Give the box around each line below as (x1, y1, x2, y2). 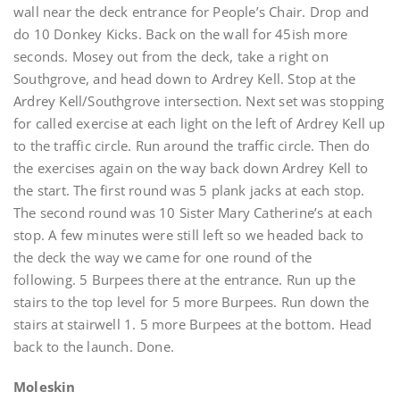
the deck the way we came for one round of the (13, 248, 312, 266)
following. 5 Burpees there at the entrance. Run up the (13, 271, 355, 288)
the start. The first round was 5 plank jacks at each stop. (13, 181, 365, 199)
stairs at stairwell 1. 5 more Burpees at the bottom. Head (13, 315, 372, 333)
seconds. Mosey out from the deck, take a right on (13, 47, 329, 65)
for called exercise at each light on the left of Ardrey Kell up (13, 114, 386, 132)
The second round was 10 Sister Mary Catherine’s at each (13, 204, 373, 221)
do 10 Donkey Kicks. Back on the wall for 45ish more (13, 25, 348, 43)
